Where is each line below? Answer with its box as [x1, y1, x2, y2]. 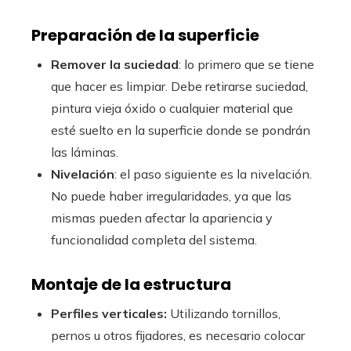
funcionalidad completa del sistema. [51, 232, 257, 248]
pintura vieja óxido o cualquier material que [51, 100, 293, 116]
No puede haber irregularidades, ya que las [51, 188, 291, 204]
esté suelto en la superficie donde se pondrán [51, 122, 310, 138]
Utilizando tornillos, [167, 306, 280, 321]
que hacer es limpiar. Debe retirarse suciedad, [51, 78, 308, 94]
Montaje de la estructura [31, 273, 231, 295]
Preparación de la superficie [31, 24, 259, 46]
